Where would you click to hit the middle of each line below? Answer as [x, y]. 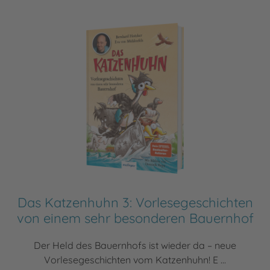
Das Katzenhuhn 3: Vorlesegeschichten [135, 203]
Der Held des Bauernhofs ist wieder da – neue [135, 246]
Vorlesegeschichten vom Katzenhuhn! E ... [135, 260]
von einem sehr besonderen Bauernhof [135, 218]
